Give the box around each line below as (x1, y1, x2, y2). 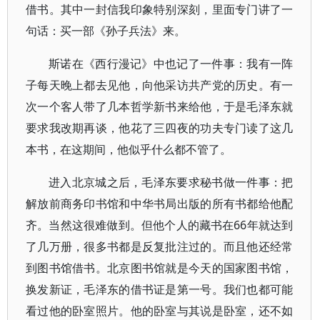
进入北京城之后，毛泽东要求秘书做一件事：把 (49, 174, 294, 190)
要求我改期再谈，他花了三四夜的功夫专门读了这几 (26, 120, 294, 136)
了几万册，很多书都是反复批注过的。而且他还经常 (26, 239, 294, 254)
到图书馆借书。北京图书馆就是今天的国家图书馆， (26, 260, 294, 276)
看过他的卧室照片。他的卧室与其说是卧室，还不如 (26, 303, 294, 319)
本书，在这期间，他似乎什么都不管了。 (26, 141, 231, 157)
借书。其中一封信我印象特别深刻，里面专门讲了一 (26, 1, 294, 17)
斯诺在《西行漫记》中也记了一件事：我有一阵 (49, 56, 294, 71)
